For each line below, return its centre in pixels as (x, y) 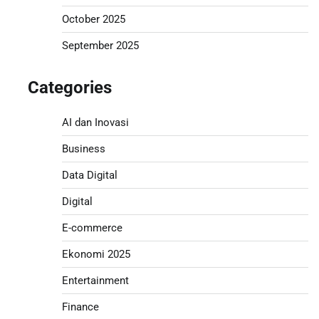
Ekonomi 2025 (96, 254)
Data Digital (89, 175)
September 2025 (100, 45)
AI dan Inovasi (95, 122)
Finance (80, 307)
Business (83, 148)
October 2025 (93, 19)
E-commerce (92, 228)
